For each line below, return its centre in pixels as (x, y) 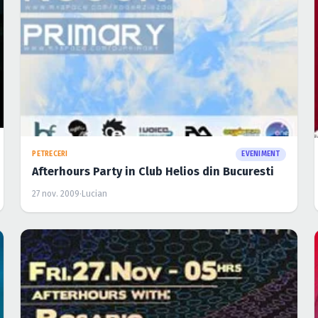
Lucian (95, 194)
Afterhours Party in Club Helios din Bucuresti (153, 172)
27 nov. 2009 (56, 194)
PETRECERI (50, 154)
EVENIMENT (261, 154)
